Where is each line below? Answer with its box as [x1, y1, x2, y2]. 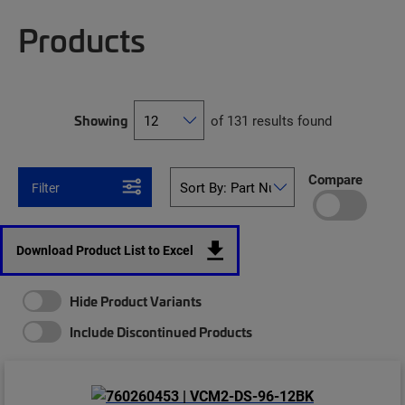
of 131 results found [210, 111, 332, 129]
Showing [73, 111, 127, 129]
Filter [32, 179, 60, 196]
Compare [307, 169, 363, 188]
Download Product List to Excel [16, 241, 193, 259]
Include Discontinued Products [70, 323, 252, 341]
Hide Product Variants [70, 292, 202, 310]
